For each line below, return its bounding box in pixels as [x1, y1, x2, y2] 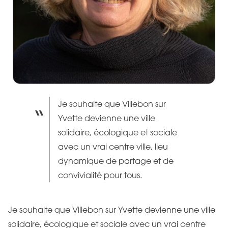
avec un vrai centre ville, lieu [58, 141, 168, 152]
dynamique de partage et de [58, 155, 174, 166]
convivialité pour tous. [58, 169, 142, 180]
